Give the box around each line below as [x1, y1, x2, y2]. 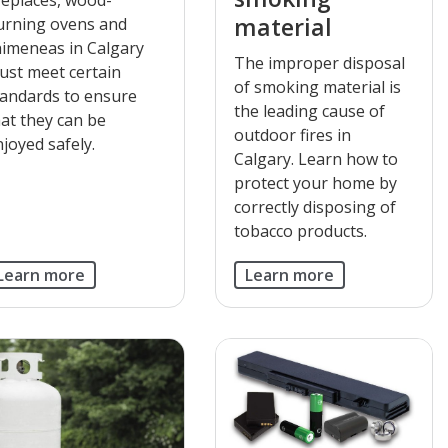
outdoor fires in [233, 123, 351, 146]
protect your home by [233, 171, 397, 194]
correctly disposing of [233, 195, 396, 218]
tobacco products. [233, 219, 367, 242]
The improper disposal [233, 51, 405, 74]
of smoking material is [233, 75, 401, 98]
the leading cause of [233, 99, 385, 122]
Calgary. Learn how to [233, 147, 398, 170]
